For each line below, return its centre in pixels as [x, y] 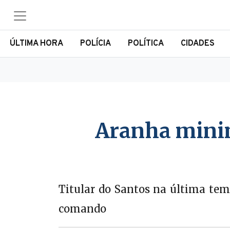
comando [82, 209]
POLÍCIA [95, 44]
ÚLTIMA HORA [37, 44]
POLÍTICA [146, 44]
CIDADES [197, 44]
